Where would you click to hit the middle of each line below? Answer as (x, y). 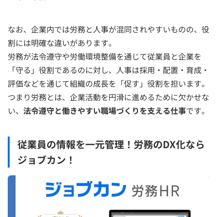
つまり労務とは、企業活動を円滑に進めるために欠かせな (108, 97)
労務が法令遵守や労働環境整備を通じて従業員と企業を (105, 56)
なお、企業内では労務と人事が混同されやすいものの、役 (108, 29)
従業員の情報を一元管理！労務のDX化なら (111, 144)
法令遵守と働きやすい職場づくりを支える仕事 (105, 110)
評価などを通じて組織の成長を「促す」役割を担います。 (108, 83)
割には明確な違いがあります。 (62, 43)
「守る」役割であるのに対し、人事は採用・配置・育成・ (108, 70)
